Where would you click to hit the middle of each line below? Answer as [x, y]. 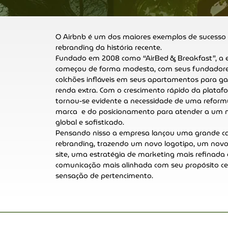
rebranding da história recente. [110, 47]
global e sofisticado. [90, 122]
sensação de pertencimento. [105, 176]
